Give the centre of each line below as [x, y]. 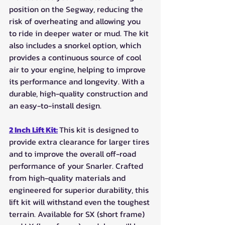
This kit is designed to [100, 129]
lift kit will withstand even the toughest [80, 202]
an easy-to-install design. [56, 105]
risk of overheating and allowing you [76, 21]
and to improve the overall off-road [74, 153]
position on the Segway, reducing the [77, 9]
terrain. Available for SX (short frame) [78, 214]
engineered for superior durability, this [80, 190]
